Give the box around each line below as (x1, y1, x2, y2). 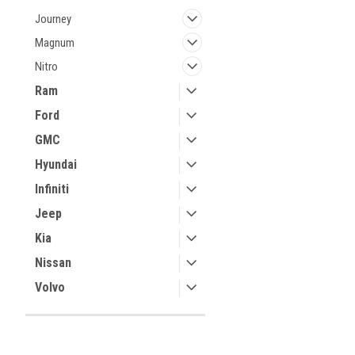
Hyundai (35, 157, 77, 172)
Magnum (35, 36, 74, 50)
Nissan (35, 255, 71, 270)
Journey (35, 12, 71, 26)
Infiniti (35, 181, 69, 197)
